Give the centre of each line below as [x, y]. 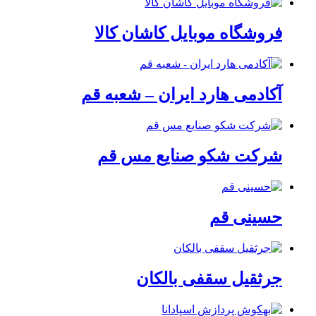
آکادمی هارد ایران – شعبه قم [182, 95]
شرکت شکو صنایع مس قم [190, 156]
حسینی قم [246, 217]
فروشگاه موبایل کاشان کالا [188, 34]
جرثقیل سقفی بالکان [209, 278]
